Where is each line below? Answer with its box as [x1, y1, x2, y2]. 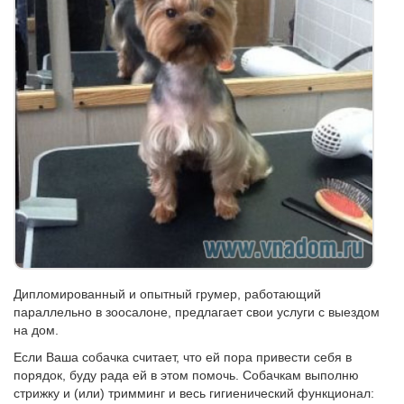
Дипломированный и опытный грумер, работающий [14, 287, 321, 301]
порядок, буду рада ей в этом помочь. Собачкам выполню [14, 368, 359, 382]
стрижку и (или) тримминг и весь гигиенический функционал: [14, 386, 374, 400]
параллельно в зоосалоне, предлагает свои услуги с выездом [14, 305, 380, 319]
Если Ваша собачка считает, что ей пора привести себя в [14, 350, 352, 364]
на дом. [14, 323, 59, 337]
